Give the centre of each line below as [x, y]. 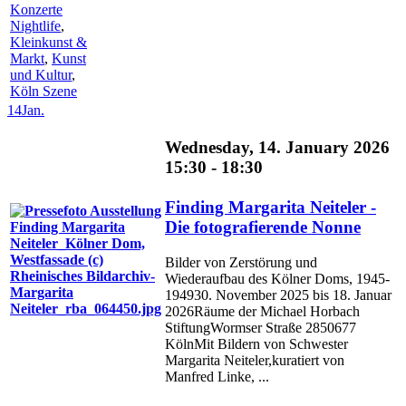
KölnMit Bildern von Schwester [256, 344]
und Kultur [41, 74]
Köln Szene [43, 91]
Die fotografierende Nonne [263, 227]
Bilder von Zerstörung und [241, 263]
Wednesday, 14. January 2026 [277, 148]
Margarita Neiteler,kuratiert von [255, 361]
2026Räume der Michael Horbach [262, 312]
